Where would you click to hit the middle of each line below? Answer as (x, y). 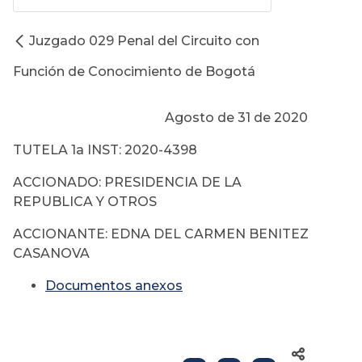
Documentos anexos (114, 286)
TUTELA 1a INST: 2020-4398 (105, 150)
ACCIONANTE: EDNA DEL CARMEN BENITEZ (161, 234)
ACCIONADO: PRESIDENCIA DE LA (127, 183)
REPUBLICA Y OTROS (85, 202)
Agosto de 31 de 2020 (160, 118)
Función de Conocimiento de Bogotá (134, 72)
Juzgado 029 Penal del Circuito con (144, 41)
